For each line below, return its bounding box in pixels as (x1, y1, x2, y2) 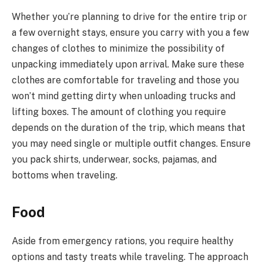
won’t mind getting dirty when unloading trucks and (12, 90, 235, 102)
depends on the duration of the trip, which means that (12, 122, 245, 134)
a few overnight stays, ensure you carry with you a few (12, 27, 249, 39)
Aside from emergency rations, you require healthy (12, 235, 234, 247)
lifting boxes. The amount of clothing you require (12, 106, 226, 118)
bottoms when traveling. (12, 170, 117, 181)
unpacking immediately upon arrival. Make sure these (12, 59, 244, 70)
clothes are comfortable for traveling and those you (12, 75, 239, 86)
